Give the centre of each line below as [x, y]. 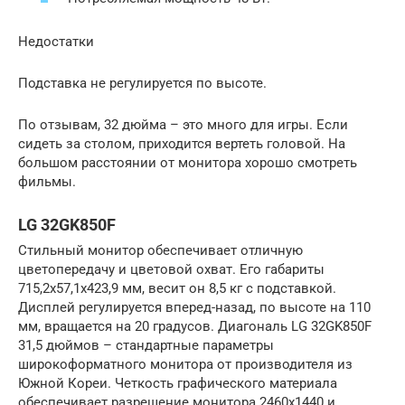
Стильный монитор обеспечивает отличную [160, 251]
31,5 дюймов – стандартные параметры [146, 346]
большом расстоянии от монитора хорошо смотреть [188, 163]
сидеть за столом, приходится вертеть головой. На [182, 144]
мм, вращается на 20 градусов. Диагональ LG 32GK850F [195, 327]
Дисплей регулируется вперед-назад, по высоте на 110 [194, 308]
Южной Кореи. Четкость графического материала [178, 384]
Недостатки [56, 42]
